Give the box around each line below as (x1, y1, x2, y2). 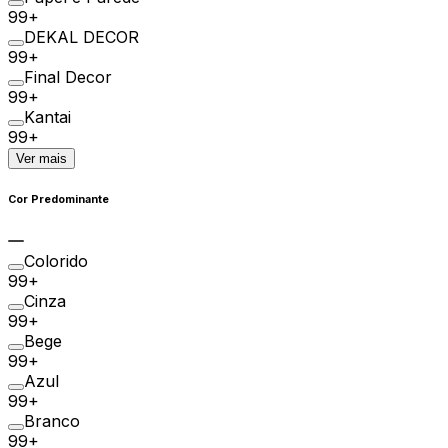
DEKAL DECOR (24, 26, 139, 47)
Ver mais (16, 150, 67, 166)
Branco (24, 411, 80, 432)
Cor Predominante (8, 193, 109, 207)
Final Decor (24, 66, 112, 87)
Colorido (24, 251, 88, 272)
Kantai (24, 106, 71, 127)
